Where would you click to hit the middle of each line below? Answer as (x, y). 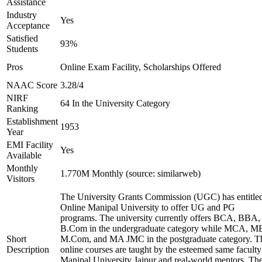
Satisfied (22, 38)
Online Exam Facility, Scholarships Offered (141, 67)
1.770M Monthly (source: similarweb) (130, 173)
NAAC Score (32, 85)
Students (22, 49)
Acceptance (28, 25)
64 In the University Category (115, 103)
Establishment (32, 121)
